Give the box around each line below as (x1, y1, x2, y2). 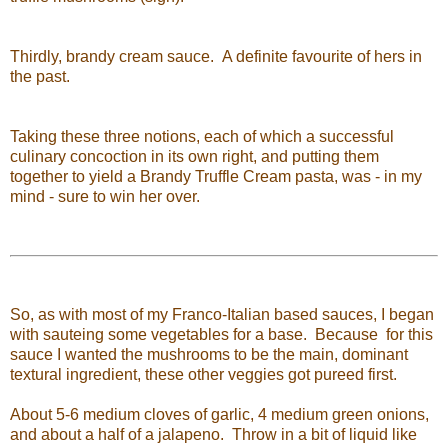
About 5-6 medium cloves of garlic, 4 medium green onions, (10, 405, 429, 423)
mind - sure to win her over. (10, 187, 200, 205)
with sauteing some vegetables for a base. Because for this (10, 325, 433, 343)
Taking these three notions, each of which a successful (10, 127, 394, 145)
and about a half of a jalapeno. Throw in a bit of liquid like (10, 425, 417, 443)
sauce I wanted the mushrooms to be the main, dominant (10, 345, 408, 363)
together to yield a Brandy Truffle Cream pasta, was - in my (10, 167, 422, 185)
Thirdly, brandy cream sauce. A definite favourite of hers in (10, 47, 422, 65)
